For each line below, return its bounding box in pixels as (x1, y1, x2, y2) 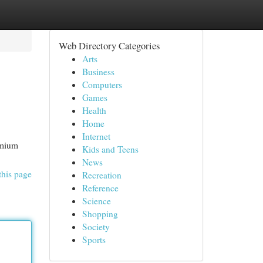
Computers (82, 79, 122, 90)
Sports (82, 234, 106, 245)
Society (82, 221, 110, 232)
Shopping (82, 208, 118, 220)
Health (82, 104, 106, 116)
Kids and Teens (82, 143, 139, 155)
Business (82, 66, 114, 77)
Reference (82, 182, 119, 194)
